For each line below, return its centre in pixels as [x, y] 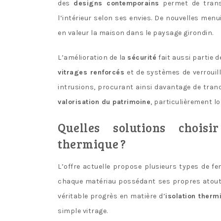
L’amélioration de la [93, 57]
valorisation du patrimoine [104, 102]
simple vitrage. [83, 211]
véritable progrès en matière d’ [112, 196]
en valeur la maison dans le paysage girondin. [136, 33]
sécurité [142, 57]
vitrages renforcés [91, 72]
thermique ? [92, 144]
